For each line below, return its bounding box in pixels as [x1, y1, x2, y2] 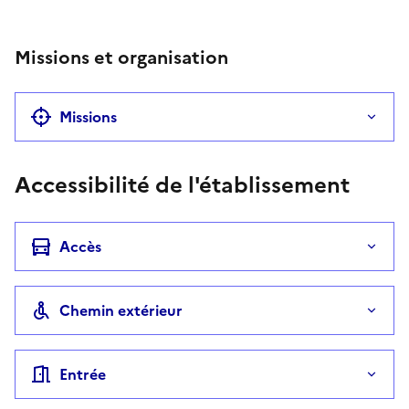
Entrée [59, 362, 106, 385]
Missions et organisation [15, 43, 228, 71]
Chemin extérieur [59, 299, 183, 321]
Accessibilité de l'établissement [15, 168, 350, 202]
